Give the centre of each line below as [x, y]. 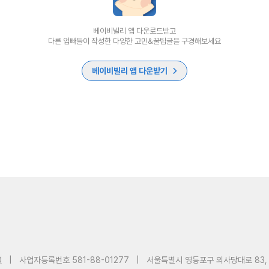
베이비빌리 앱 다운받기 [130, 71]
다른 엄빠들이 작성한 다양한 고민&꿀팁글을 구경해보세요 [134, 41]
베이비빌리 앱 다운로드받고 [134, 31]
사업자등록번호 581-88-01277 [74, 260]
